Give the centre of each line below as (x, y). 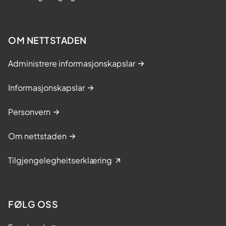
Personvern (29, 111)
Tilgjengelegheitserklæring (60, 160)
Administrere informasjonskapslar (72, 63)
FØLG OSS (33, 204)
